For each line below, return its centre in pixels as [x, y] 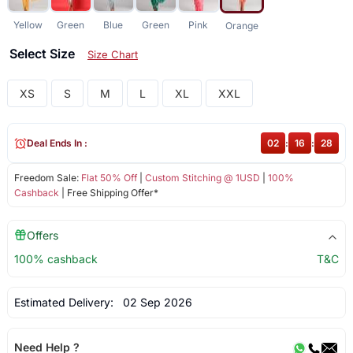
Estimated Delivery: [65, 303]
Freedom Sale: [47, 178]
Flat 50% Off [109, 178]
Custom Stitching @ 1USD [202, 178]
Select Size [43, 54]
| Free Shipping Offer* [108, 193]
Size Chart [112, 55]
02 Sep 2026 [154, 303]
